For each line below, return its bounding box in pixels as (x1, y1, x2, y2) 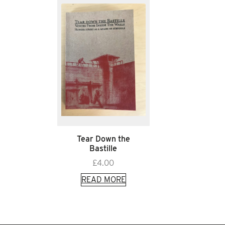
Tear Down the (76, 134, 130, 144)
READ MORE (81, 174, 126, 184)
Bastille (89, 143, 118, 153)
